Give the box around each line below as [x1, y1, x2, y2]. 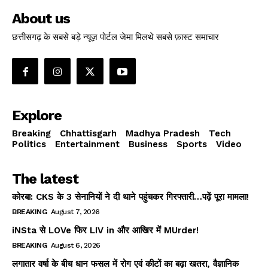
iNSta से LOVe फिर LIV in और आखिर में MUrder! [12, 225, 199, 236]
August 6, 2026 [50, 241, 100, 250]
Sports [176, 139, 207, 150]
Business [129, 139, 167, 150]
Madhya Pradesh [126, 128, 200, 139]
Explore [12, 107, 62, 124]
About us [12, 10, 70, 27]
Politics [12, 139, 46, 150]
